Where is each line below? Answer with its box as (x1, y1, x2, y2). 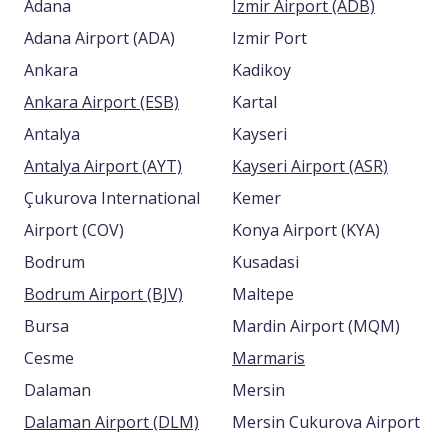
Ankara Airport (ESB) (140, 91, 179, 113)
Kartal (232, 91, 277, 113)
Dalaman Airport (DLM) (153, 411, 199, 433)
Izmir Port (232, 27, 307, 49)
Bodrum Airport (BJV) (147, 283, 183, 305)
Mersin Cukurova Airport (232, 411, 420, 433)
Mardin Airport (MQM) (348, 315, 400, 337)
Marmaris (232, 347, 305, 369)
